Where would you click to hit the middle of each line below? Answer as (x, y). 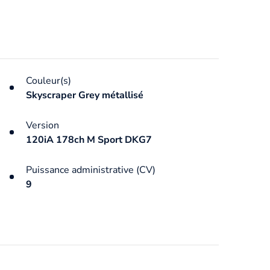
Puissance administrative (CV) (90, 170)
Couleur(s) (48, 80)
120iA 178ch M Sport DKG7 (89, 140)
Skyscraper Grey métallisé (84, 95)
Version (42, 125)
